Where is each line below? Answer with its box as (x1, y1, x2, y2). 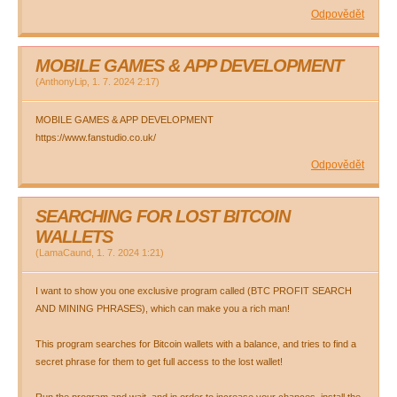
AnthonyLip (39, 76, 87, 87)
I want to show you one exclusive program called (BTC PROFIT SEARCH (35, 285, 352, 296)
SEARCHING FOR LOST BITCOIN (35, 206, 290, 226)
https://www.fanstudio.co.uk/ (35, 132, 156, 143)
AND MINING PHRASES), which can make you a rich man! (35, 303, 290, 314)
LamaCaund (39, 247, 91, 258)
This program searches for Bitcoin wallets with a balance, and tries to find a (35, 339, 356, 349)
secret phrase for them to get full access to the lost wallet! (35, 356, 283, 367)
